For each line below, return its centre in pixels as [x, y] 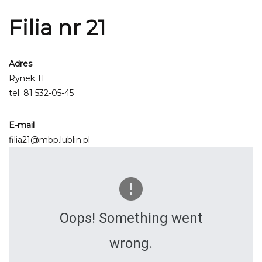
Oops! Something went [131, 218]
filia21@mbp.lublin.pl [49, 140]
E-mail [22, 125]
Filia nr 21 [57, 27]
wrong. [131, 243]
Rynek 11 [27, 78]
